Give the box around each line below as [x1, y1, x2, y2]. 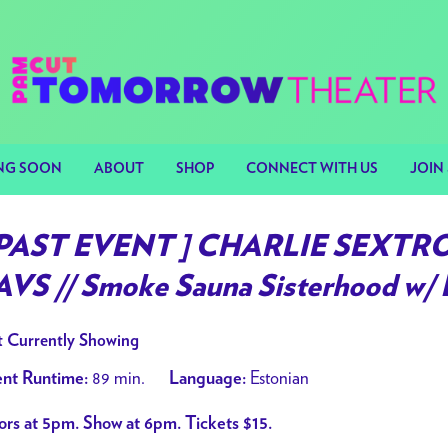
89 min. [88, 367, 145, 388]
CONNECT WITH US [246, 162, 378, 176]
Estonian [246, 367, 309, 388]
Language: [169, 370, 246, 388]
